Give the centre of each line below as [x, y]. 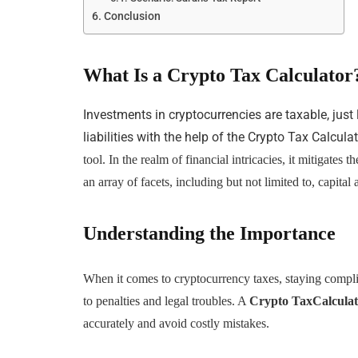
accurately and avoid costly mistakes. [177, 323]
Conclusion [133, 17]
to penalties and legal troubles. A [167, 300]
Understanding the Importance [210, 234]
